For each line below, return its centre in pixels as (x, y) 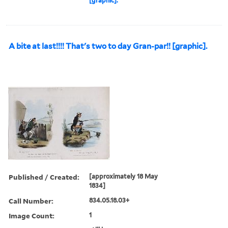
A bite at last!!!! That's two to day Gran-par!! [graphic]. (108, 46)
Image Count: (32, 215)
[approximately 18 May (124, 176)
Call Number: (31, 201)
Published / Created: (44, 177)
